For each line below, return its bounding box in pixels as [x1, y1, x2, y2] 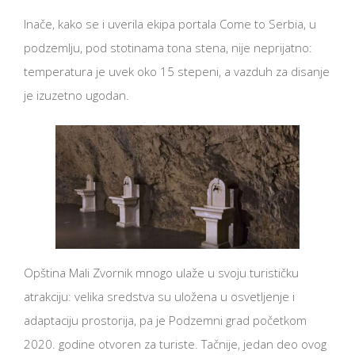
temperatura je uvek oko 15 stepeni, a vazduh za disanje [24, 63, 330, 80]
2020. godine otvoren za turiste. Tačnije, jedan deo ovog [24, 336, 326, 353]
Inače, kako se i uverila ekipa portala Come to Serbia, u [24, 16, 316, 32]
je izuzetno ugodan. [24, 87, 132, 104]
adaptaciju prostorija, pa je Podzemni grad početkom [24, 312, 307, 329]
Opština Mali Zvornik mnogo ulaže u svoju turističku [24, 265, 299, 281]
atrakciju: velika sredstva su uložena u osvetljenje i [24, 288, 295, 305]
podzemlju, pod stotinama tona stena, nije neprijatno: [24, 40, 312, 56]
